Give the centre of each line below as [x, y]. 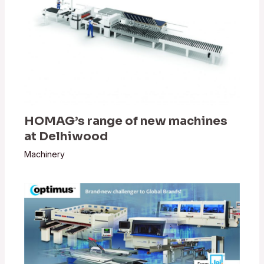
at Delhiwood [66, 137]
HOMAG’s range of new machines [126, 121]
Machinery [45, 154]
